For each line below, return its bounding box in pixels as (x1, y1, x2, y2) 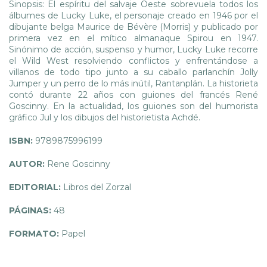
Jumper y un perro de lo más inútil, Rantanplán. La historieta (9, 77, 258, 89)
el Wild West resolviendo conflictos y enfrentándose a (9, 55, 258, 66)
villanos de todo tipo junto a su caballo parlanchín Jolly (9, 66, 258, 77)
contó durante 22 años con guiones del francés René (9, 89, 258, 100)
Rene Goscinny (47, 158, 110, 169)
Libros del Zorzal (63, 181, 131, 193)
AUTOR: (9, 158, 47, 169)
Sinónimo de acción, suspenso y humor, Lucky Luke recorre (9, 44, 258, 55)
